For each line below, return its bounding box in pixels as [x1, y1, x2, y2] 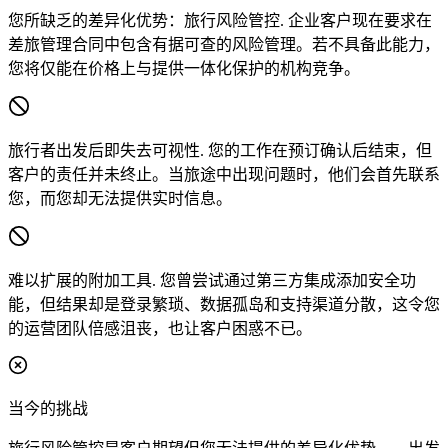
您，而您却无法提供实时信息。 [8, 190, 232, 208]
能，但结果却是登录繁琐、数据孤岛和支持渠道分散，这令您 [8, 296, 440, 314]
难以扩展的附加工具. [8, 272, 156, 290]
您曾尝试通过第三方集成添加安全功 [156, 272, 416, 290]
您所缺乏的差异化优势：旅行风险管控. [8, 12, 284, 30]
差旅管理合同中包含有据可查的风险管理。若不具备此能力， [8, 36, 440, 54]
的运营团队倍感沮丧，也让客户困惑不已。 [8, 320, 312, 338]
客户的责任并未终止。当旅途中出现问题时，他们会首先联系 [8, 166, 440, 184]
